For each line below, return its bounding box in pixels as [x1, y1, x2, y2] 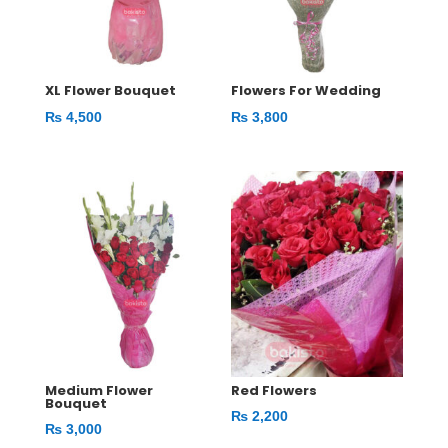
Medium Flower [44, 380, 153, 400]
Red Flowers [231, 380, 318, 400]
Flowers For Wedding [231, 81, 382, 101]
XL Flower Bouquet [44, 81, 176, 101]
